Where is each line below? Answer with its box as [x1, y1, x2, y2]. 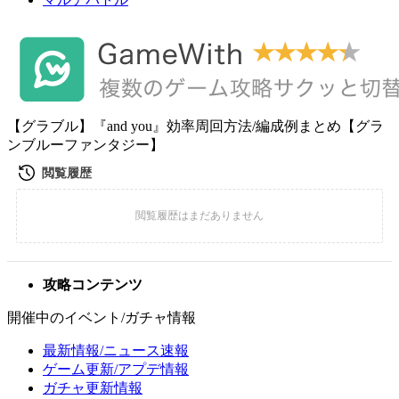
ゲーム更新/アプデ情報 [43, 362, 189, 377]
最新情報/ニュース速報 [43, 343, 189, 358]
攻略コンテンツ [43, 277, 142, 292]
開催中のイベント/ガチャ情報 [7, 310, 196, 325]
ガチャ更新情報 [43, 380, 142, 395]
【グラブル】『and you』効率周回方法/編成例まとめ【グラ [7, 118, 384, 134]
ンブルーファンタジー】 [7, 137, 164, 152]
